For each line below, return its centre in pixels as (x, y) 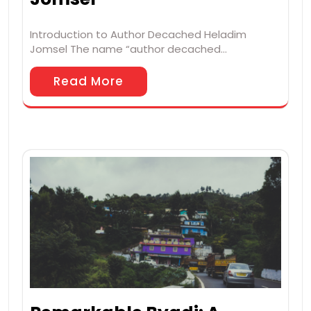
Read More (89, 81)
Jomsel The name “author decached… (128, 49)
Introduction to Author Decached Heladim (138, 34)
